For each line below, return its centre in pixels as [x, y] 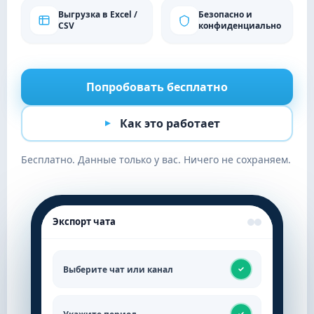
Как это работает [170, 123]
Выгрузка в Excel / [98, 14]
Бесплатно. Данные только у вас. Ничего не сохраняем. [156, 159]
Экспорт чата [84, 221]
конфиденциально [240, 26]
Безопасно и [225, 14]
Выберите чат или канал [118, 269]
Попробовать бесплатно [157, 87]
